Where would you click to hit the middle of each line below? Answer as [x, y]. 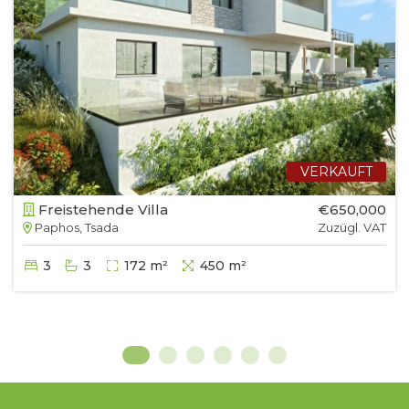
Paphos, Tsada [75, 228]
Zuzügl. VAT [352, 228]
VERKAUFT [336, 172]
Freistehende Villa [101, 210]
